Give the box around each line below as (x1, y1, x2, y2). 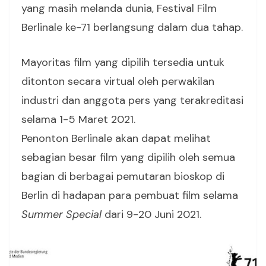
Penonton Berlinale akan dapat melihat (21, 131, 211, 145)
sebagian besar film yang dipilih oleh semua (21, 150, 235, 164)
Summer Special (21, 207, 102, 221)
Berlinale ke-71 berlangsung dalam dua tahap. (21, 20, 243, 34)
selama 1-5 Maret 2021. (21, 112, 135, 126)
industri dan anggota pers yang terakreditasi (21, 93, 243, 107)
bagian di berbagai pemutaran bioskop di (21, 169, 224, 183)
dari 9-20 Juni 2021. (102, 207, 201, 221)
